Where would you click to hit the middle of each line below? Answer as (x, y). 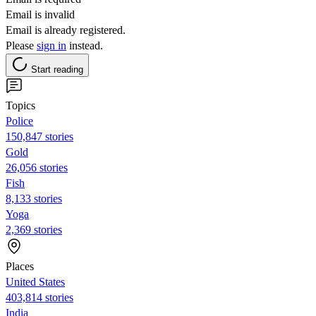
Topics (20, 105)
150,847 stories (39, 136)
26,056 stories (37, 167)
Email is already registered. (66, 30)
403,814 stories (39, 297)
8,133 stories (34, 198)
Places (20, 266)
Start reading (57, 69)
